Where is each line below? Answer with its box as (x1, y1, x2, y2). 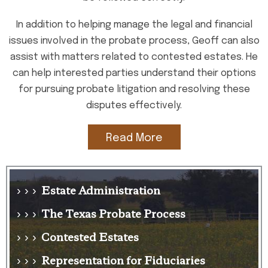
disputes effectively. (86, 100, 182, 111)
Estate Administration (41, 182, 160, 197)
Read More (105, 133, 163, 144)
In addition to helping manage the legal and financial (16, 20, 252, 30)
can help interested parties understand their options (12, 68, 256, 78)
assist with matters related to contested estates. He (10, 52, 258, 62)
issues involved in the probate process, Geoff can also (8, 36, 260, 46)
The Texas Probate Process (41, 205, 185, 221)
